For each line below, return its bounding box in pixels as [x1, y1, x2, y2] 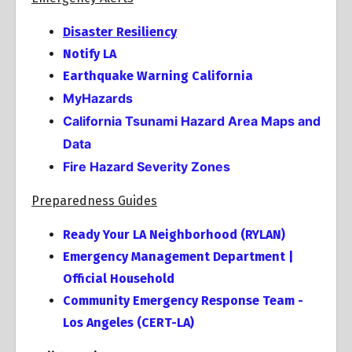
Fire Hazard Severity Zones [63, 159, 230, 174]
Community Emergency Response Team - [63, 293, 303, 308]
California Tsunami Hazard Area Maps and [63, 113, 321, 129]
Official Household [63, 271, 174, 286]
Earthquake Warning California [63, 68, 253, 83]
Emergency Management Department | [63, 249, 293, 264]
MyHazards [63, 90, 133, 106]
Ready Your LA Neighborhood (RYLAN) [63, 227, 285, 242]
